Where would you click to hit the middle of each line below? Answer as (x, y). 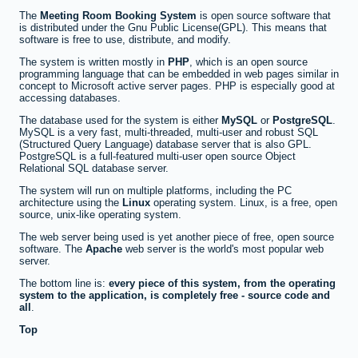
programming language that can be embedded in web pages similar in (179, 74)
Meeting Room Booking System (118, 16)
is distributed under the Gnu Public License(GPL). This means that (173, 28)
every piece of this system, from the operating (222, 284)
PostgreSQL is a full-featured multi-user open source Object (157, 157)
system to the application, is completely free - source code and (175, 296)
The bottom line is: (64, 284)
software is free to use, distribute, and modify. (125, 40)
